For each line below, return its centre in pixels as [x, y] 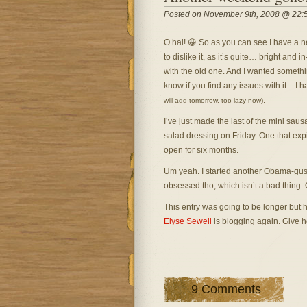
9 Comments [226, 289]
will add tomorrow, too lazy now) [213, 100]
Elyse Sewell [187, 221]
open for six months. [201, 150]
